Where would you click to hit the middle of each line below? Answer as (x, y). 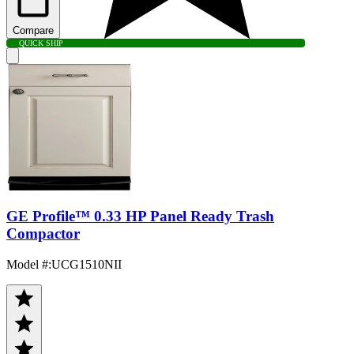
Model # (27, 265)
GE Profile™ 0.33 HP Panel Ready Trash (140, 217)
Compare (33, 30)
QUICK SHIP (41, 43)
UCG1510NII (87, 265)
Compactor (43, 234)
